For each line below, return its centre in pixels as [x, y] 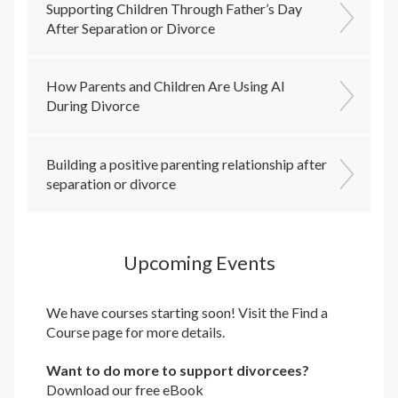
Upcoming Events [199, 262]
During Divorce [92, 106]
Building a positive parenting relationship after [186, 163]
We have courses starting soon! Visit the [168, 313]
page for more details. [157, 332]
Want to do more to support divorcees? [177, 370]
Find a [309, 313]
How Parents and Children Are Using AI [165, 86]
